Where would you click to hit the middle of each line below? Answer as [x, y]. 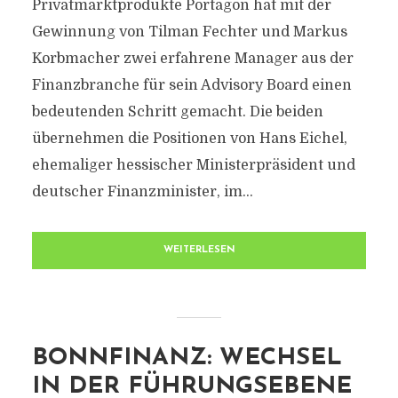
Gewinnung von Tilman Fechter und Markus [189, 32]
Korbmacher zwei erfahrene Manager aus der [192, 59]
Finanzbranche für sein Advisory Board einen [191, 85]
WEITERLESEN [199, 250]
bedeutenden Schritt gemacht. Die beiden [177, 112]
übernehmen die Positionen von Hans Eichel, [189, 139]
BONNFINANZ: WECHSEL [187, 358]
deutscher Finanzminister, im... [142, 192]
